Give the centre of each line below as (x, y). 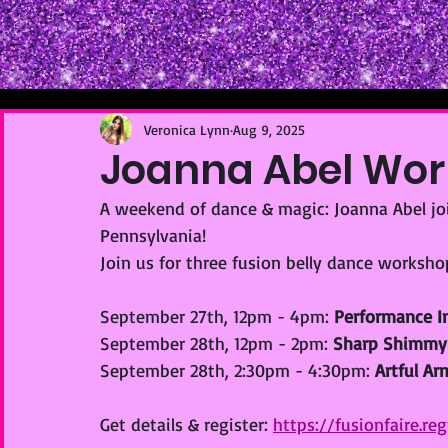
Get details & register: (186, 424)
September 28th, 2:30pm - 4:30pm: (237, 370)
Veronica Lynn (187, 129)
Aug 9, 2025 (269, 129)
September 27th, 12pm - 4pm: (217, 316)
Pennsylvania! (153, 235)
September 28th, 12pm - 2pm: (216, 343)
